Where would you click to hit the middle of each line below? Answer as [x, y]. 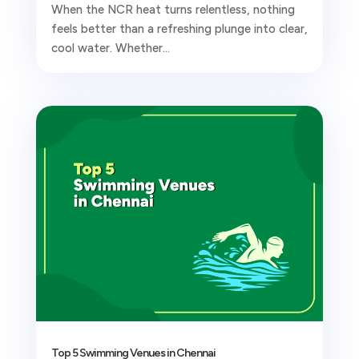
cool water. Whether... [110, 48]
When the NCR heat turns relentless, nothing [173, 9]
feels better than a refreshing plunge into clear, [179, 28]
